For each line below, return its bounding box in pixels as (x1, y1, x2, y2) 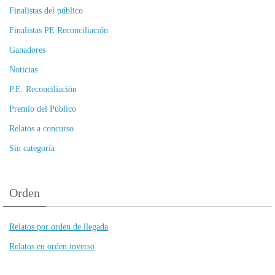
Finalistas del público (9, 6, 83, 16)
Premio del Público (9, 104, 76, 114)
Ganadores (9, 45, 45, 55)
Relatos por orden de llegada (9, 222, 108, 232)
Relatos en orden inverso (9, 242, 95, 252)
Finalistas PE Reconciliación (9, 26, 108, 36)
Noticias (9, 65, 37, 75)
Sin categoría (9, 144, 55, 153)
